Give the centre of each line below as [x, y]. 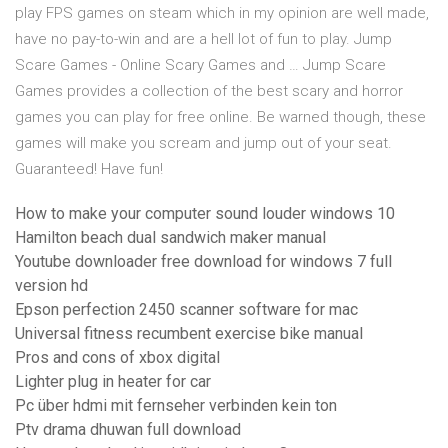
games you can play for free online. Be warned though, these [220, 117]
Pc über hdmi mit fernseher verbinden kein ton [176, 406]
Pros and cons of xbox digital [117, 358]
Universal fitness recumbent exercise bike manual [189, 334]
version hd [51, 286]
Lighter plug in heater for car [113, 382]
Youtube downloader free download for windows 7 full [203, 262]
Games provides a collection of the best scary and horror [209, 91]
